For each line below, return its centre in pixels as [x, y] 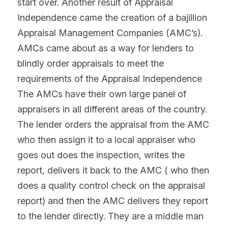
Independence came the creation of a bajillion [112, 18]
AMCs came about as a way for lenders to [106, 48]
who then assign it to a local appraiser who [106, 140]
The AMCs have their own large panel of [102, 94]
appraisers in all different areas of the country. [112, 109]
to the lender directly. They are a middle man [110, 216]
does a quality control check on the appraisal [111, 186]
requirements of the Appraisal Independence [110, 79]
